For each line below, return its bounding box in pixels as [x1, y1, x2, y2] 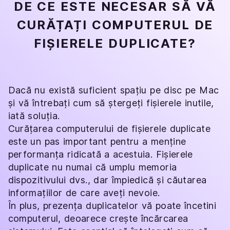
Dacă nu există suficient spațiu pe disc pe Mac [8, 84, 219, 95]
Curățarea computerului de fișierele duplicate [8, 123, 210, 134]
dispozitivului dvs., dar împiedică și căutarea [8, 174, 207, 185]
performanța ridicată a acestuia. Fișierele [8, 148, 193, 160]
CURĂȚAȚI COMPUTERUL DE [16, 17, 214, 32]
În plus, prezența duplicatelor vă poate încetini [8, 200, 216, 211]
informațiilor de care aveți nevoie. [8, 187, 160, 198]
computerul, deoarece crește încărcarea [8, 213, 188, 224]
